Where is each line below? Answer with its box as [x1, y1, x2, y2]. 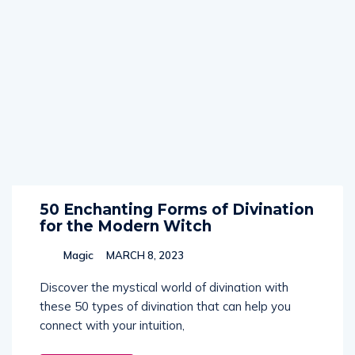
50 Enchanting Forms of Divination [40, 200, 314, 219]
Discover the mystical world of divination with [40, 280, 288, 295]
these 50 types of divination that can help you [40, 299, 291, 314]
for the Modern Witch [40, 217, 212, 235]
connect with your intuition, [40, 318, 185, 333]
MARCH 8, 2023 [104, 249, 184, 261]
